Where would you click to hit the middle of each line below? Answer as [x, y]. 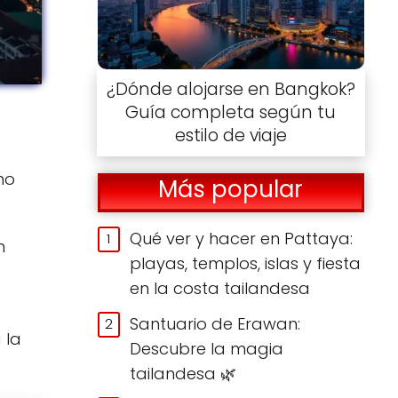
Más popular [231, 190]
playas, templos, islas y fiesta [246, 263]
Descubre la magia [207, 348]
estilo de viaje [231, 135]
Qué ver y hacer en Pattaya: [242, 238]
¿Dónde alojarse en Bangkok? [231, 89]
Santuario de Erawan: [215, 323]
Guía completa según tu [231, 112]
